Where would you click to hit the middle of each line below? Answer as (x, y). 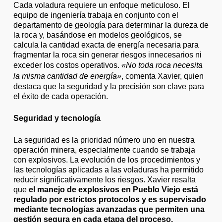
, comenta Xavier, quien (162, 76)
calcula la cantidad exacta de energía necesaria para (106, 45)
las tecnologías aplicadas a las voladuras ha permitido (108, 169)
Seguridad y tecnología (57, 118)
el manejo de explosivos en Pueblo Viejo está (113, 189)
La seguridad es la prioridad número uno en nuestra (104, 140)
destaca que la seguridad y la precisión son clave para (109, 86)
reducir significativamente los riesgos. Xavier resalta (104, 179)
